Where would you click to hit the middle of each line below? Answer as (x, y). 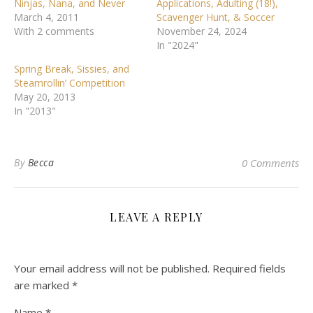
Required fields (249, 268)
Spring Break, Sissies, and (72, 68)
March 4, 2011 (46, 17)
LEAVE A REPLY (156, 217)
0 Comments (270, 162)
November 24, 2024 (202, 31)
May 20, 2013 (45, 96)
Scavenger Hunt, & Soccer (216, 17)
